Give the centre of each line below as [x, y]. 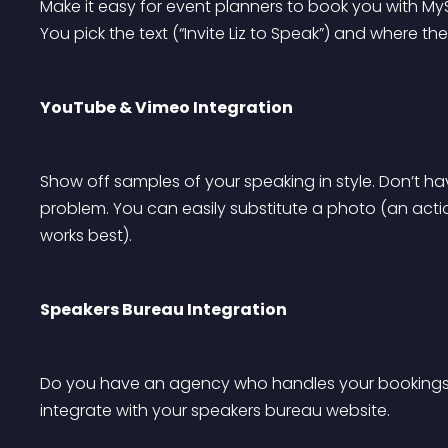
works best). [86, 235]
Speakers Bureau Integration [163, 309]
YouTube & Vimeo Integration [166, 107]
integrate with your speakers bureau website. [215, 410]
